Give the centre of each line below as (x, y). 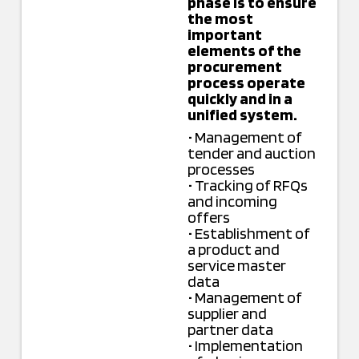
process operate (246, 83)
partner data (230, 330)
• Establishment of (248, 234)
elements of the (244, 51)
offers (208, 218)
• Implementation (245, 346)
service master (236, 266)
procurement (234, 67)
